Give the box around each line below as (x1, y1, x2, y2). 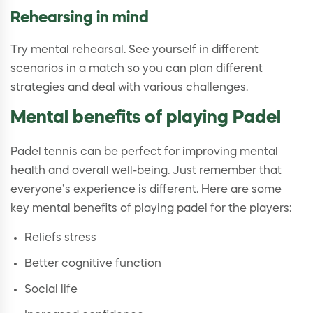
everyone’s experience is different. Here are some (10, 184, 282, 196)
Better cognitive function (24, 259, 161, 270)
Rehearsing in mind (10, 10, 149, 27)
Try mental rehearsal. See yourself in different (10, 45, 259, 57)
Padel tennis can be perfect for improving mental (10, 147, 278, 159)
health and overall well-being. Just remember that (10, 166, 282, 177)
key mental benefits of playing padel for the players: (10, 203, 291, 215)
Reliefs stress (24, 233, 96, 245)
